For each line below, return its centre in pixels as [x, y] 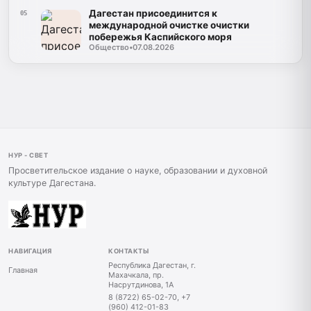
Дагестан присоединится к [153, 13]
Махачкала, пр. [136, 275]
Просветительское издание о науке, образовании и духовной [138, 171]
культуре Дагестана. [52, 183]
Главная [23, 270]
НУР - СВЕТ [28, 155]
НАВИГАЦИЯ [31, 251]
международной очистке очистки [169, 25]
